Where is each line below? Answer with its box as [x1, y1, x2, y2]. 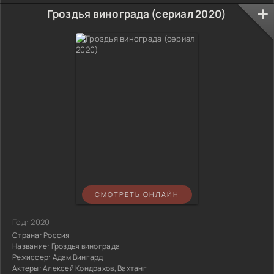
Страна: [12, 229, 42, 240]
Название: [12, 240, 51, 251]
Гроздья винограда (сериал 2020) [47, 6, 227, 21]
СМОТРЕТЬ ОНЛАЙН [95, 190, 179, 199]
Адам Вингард [52, 251, 103, 262]
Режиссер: [12, 251, 53, 262]
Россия [42, 229, 70, 240]
